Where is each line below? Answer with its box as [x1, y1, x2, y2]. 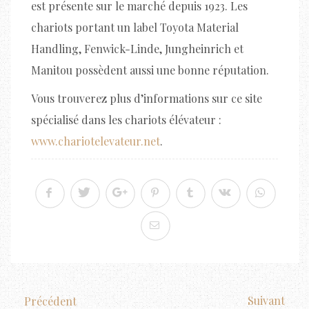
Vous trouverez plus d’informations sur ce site [31, 90, 262, 106]
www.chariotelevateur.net [31, 133, 160, 148]
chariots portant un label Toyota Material [31, 19, 239, 34]
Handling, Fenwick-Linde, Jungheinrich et [31, 41, 243, 56]
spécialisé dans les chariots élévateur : [31, 112, 221, 127]
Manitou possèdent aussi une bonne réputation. [31, 62, 269, 77]
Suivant [248, 292, 285, 308]
